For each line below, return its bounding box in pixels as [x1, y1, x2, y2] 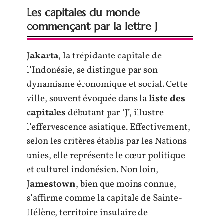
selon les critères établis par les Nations [27, 135, 187, 148]
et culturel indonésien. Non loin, [27, 164, 158, 176]
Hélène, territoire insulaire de [27, 206, 148, 219]
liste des [149, 92, 185, 105]
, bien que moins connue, [76, 178, 176, 191]
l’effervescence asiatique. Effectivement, [27, 121, 190, 134]
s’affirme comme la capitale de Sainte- [27, 192, 182, 205]
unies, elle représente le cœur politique [27, 149, 185, 162]
